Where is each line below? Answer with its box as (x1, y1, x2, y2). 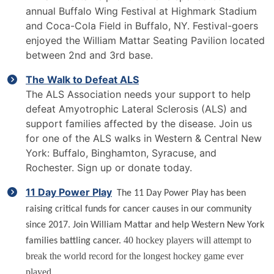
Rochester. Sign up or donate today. (26, 161, 192, 174)
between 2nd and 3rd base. (26, 49, 153, 61)
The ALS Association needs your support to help (26, 88, 251, 100)
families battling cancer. (26, 236, 124, 246)
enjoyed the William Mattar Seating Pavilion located (26, 34, 265, 46)
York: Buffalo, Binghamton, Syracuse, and (26, 147, 217, 159)
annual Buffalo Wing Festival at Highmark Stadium (26, 5, 257, 17)
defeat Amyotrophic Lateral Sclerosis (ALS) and (26, 103, 247, 115)
